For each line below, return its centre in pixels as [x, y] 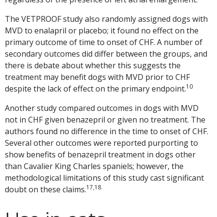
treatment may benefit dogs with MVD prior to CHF [97, 77]
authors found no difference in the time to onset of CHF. [107, 132]
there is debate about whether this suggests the [93, 66]
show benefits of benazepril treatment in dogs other [100, 155]
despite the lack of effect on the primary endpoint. [95, 89]
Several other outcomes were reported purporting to [101, 143]
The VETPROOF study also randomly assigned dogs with [106, 19]
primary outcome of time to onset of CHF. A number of [104, 42]
